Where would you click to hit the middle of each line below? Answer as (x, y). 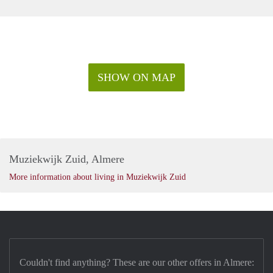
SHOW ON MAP (136, 77)
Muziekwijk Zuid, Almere (67, 159)
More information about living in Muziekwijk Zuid (97, 177)
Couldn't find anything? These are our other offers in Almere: (136, 262)
